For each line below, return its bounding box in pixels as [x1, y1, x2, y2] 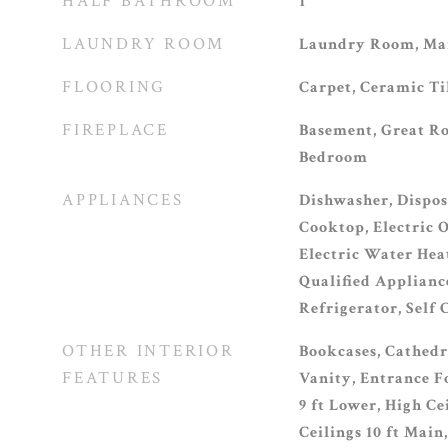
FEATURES [62, 367, 163, 389]
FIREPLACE [62, 119, 169, 141]
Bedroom [298, 147, 368, 168]
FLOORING [62, 76, 166, 98]
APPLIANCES [62, 189, 184, 211]
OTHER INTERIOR [62, 340, 235, 362]
